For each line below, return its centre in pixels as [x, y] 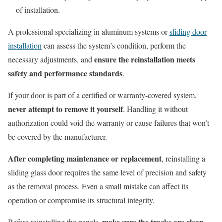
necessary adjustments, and [51, 59]
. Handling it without [155, 109]
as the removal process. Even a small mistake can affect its [98, 186]
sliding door [188, 32]
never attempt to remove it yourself [65, 109]
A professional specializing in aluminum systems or [89, 32]
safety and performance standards [65, 73]
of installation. [38, 10]
